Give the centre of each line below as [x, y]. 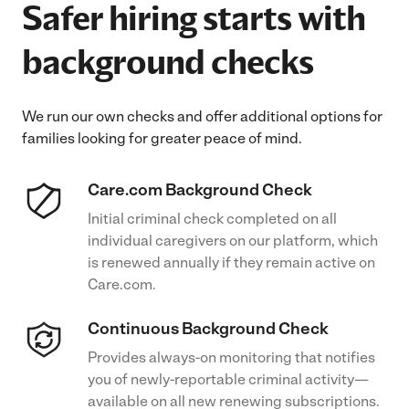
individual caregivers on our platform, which [233, 241]
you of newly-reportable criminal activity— [228, 379]
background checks [168, 62]
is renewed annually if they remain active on [231, 262]
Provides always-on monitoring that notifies [231, 357]
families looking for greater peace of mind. [162, 138]
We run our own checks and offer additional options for [202, 116]
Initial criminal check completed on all [212, 219]
